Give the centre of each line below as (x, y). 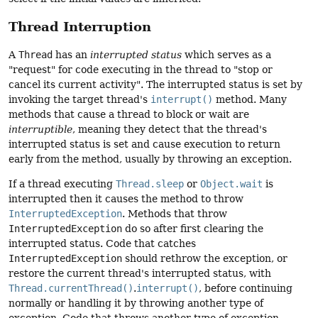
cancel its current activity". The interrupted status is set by (155, 84)
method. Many (250, 99)
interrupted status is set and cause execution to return (144, 144)
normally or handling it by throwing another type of (136, 303)
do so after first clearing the (193, 229)
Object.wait (231, 184)
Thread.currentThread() (71, 289)
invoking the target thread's (79, 99)
